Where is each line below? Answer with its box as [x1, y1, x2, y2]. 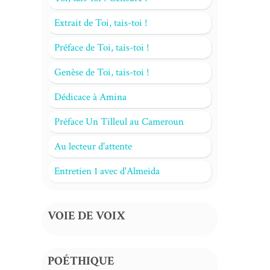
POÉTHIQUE [47, 253, 115, 269]
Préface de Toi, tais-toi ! [54, 41, 149, 54]
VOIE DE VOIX [47, 208, 125, 224]
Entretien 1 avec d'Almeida [54, 165, 160, 178]
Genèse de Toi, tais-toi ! [54, 66, 149, 79]
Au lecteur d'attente [54, 140, 132, 153]
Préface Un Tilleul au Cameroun [54, 115, 184, 128]
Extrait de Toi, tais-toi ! [54, 16, 148, 30]
